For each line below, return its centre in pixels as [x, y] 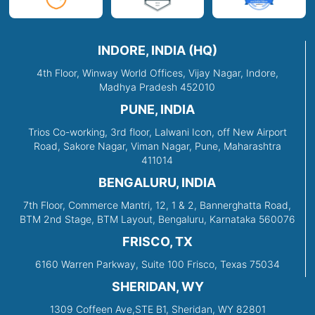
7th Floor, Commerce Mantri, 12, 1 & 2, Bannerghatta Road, [157, 205]
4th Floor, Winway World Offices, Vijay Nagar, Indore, [157, 73]
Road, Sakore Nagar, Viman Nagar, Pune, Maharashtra [157, 146]
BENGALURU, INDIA [157, 183]
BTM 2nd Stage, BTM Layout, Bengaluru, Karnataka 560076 [157, 219]
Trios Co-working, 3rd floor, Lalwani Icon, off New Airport [157, 132]
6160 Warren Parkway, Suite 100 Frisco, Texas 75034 [157, 264]
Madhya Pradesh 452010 [157, 87]
